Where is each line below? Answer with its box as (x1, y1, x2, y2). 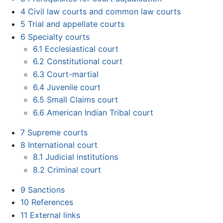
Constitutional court (47, 56, 123, 67)
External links (29, 210, 80, 221)
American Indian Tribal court (47, 107, 154, 117)
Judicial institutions (45, 152, 118, 162)
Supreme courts (27, 127, 88, 137)
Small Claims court (47, 95, 118, 105)
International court (27, 140, 98, 150)
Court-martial (47, 69, 99, 79)
